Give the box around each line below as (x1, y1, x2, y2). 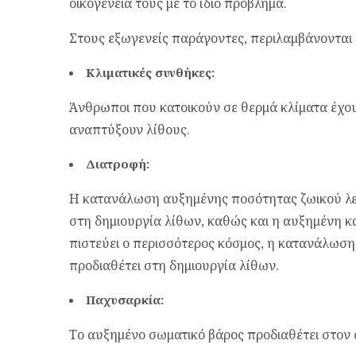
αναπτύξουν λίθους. (69, 121, 190, 138)
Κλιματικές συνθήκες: (86, 64, 215, 80)
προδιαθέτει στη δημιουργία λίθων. (69, 257, 279, 274)
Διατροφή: (86, 156, 149, 172)
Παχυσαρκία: (86, 292, 164, 308)
